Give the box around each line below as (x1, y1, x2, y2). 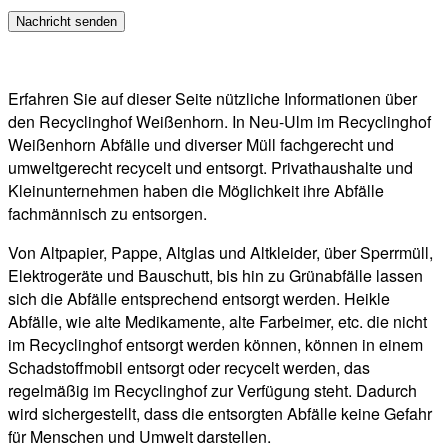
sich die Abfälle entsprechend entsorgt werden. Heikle (8, 286, 390, 310)
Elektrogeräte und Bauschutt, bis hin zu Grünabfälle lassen (8, 263, 423, 287)
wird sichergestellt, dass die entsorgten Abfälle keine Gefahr (8, 401, 432, 425)
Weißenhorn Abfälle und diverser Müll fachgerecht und (8, 132, 394, 156)
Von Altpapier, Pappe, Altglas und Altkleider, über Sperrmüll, (8, 240, 433, 264)
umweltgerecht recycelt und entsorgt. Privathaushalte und (8, 155, 413, 179)
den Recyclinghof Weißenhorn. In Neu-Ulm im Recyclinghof (8, 109, 431, 133)
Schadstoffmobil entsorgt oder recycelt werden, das (8, 355, 370, 379)
